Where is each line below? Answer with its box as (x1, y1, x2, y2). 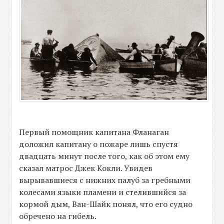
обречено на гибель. (19, 210, 97, 222)
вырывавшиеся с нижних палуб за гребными (19, 174, 191, 186)
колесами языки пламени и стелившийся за (19, 186, 186, 198)
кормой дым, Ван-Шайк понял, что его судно (19, 198, 193, 210)
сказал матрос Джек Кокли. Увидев (19, 162, 153, 174)
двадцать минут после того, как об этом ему (19, 150, 190, 162)
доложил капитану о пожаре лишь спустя (19, 138, 178, 150)
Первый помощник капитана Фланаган (19, 126, 169, 138)
